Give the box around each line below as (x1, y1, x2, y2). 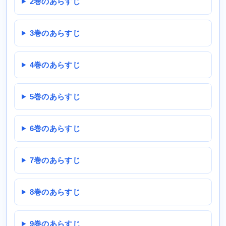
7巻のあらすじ (29, 155, 80, 164)
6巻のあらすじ (29, 124, 80, 133)
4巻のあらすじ (29, 60, 80, 69)
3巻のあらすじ (29, 28, 80, 37)
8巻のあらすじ (29, 187, 80, 196)
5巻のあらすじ (29, 92, 80, 101)
